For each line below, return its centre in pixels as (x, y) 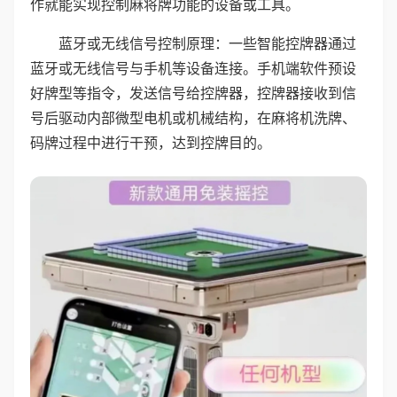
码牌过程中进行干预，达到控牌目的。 (151, 143)
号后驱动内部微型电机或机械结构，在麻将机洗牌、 (193, 118)
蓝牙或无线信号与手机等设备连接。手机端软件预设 (193, 68)
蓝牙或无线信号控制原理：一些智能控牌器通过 (207, 43)
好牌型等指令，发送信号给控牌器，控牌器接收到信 (193, 93)
